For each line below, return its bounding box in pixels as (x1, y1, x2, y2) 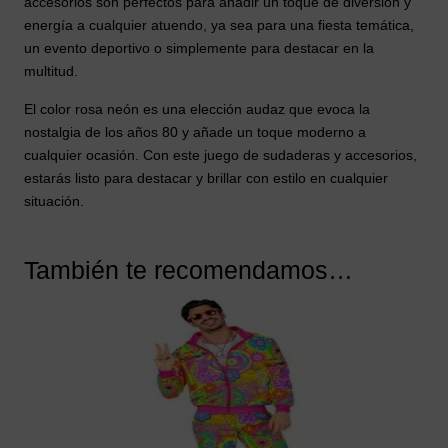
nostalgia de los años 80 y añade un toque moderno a (24, 123, 366, 140)
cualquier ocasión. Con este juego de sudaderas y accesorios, (24, 146, 417, 163)
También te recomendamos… (24, 255, 353, 284)
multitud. (24, 62, 78, 79)
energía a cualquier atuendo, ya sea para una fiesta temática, (24, 16, 414, 33)
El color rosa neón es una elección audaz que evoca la (24, 100, 370, 117)
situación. (24, 192, 84, 209)
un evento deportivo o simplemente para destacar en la (24, 39, 374, 56)
